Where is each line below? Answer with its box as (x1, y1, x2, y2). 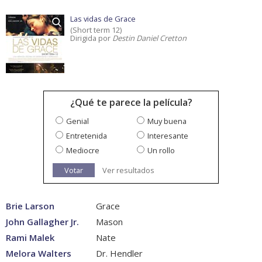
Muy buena (147, 116, 187, 127)
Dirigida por (70, 33, 112, 44)
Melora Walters (6, 247, 71, 260)
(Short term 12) (70, 25, 122, 36)
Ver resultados (102, 165, 154, 176)
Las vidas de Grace (70, 13, 136, 25)
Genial (66, 116, 89, 127)
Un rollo (147, 145, 175, 156)
